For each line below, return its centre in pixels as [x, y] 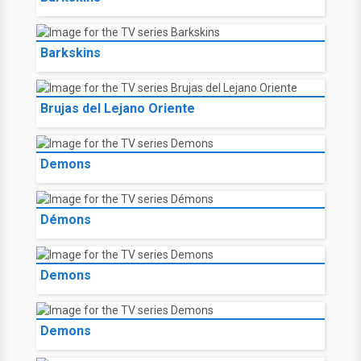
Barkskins [71, 53]
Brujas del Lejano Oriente [118, 108]
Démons [66, 220]
